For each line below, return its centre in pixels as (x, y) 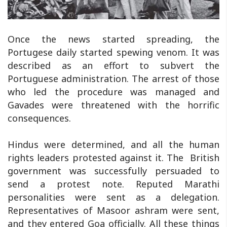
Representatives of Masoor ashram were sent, (113, 210)
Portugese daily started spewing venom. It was (113, 52)
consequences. (39, 118)
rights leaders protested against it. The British (113, 157)
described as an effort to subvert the (113, 65)
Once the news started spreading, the (113, 39)
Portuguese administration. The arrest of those (113, 78)
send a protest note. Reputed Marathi (113, 184)
